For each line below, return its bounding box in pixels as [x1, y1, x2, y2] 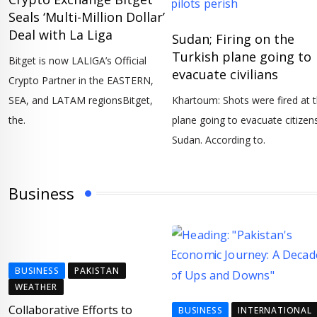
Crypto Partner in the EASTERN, [8, 74, 154, 87]
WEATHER [15, 281, 57, 293]
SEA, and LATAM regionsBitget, [8, 93, 153, 107]
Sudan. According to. [172, 133, 266, 146]
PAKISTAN [74, 265, 120, 277]
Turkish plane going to [172, 48, 312, 65]
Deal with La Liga [8, 26, 113, 43]
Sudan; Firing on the [172, 30, 295, 47]
